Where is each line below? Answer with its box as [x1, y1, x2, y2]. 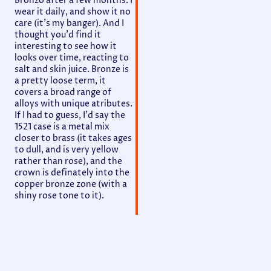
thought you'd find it [15, 28, 101, 41]
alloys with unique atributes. [15, 97, 132, 109]
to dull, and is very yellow [15, 143, 119, 155]
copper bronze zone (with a [15, 178, 127, 190]
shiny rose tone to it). [15, 189, 104, 201]
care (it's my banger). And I [15, 17, 124, 29]
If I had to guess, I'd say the [15, 109, 125, 121]
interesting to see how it [15, 40, 117, 52]
